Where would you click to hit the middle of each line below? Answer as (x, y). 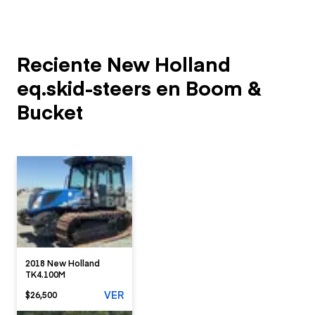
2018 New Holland (63, 263)
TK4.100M (45, 274)
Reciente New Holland (124, 64)
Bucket (50, 111)
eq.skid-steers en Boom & (139, 88)
